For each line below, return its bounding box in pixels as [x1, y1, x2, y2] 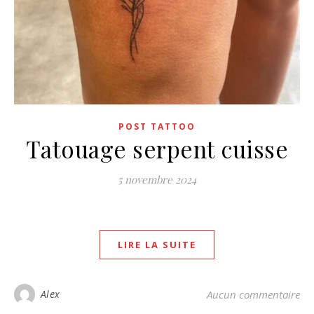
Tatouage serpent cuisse [25, 133, 289, 164]
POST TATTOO [118, 121, 196, 132]
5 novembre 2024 [118, 172, 196, 186]
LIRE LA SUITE [118, 238, 196, 251]
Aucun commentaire [207, 287, 300, 301]
